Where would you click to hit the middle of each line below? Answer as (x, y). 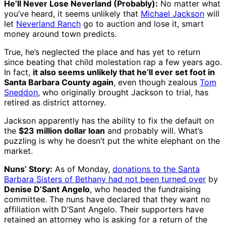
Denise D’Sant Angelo (47, 189)
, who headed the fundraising (145, 189)
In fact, (18, 72)
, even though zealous (157, 82)
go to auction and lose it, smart (142, 24)
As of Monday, (82, 169)
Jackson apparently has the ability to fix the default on (109, 121)
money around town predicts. (60, 34)
